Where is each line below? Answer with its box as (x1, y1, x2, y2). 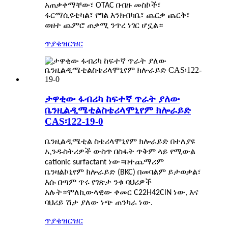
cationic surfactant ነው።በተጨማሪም (45, 158, 164, 166)
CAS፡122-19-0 (45, 116, 103, 127)
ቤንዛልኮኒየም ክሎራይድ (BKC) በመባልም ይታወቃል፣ (45, 168, 201, 177)
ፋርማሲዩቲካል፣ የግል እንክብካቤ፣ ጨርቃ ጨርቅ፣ (45, 12, 190, 20)
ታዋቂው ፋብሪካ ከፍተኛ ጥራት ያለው (45, 93, 180, 104)
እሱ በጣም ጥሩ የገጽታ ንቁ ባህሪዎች (45, 178, 152, 187)
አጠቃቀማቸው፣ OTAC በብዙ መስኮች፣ (45, 2, 161, 10)
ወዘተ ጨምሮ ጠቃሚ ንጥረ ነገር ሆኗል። (45, 22, 163, 31)
